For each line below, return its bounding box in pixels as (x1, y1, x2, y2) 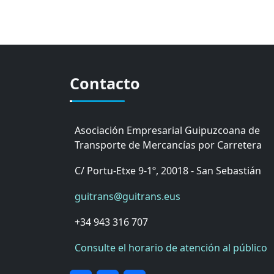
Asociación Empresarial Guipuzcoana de (75, 124, 260, 138)
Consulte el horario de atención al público (75, 241, 267, 255)
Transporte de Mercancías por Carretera (75, 138, 262, 152)
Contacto (70, 73, 140, 94)
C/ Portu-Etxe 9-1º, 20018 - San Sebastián (75, 164, 261, 178)
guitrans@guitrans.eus (75, 190, 180, 204)
